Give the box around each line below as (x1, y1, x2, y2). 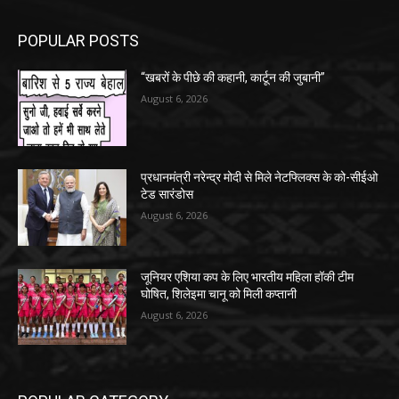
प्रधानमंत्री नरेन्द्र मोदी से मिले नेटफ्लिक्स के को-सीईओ (141, 169, 379, 184)
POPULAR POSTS (18, 31, 139, 51)
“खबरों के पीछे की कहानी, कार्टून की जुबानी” (141, 70, 326, 85)
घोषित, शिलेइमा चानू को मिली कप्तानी (141, 286, 297, 301)
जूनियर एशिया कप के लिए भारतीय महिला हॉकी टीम (141, 269, 354, 284)
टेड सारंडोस (141, 186, 194, 201)
